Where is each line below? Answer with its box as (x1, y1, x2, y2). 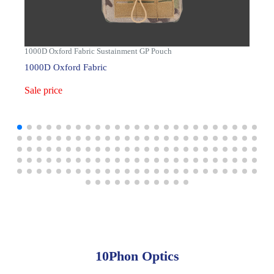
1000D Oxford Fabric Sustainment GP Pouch (24, 46, 172, 56)
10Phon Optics (95, 248, 179, 264)
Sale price (24, 85, 62, 95)
